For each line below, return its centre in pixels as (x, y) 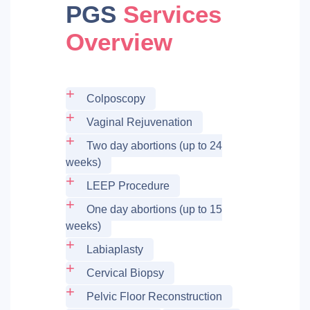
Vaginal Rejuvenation (139, 122)
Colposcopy (116, 99)
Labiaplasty (115, 250)
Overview (119, 42)
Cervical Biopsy (125, 273)
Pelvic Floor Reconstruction (154, 297)
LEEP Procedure (128, 186)
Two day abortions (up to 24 (154, 146)
